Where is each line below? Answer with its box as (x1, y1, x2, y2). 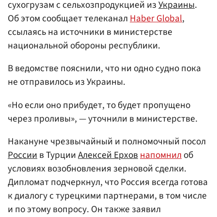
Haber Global (130, 12, 182, 26)
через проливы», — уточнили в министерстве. (8, 111, 198, 125)
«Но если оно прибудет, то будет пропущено (8, 98, 190, 112)
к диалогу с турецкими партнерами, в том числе (8, 188, 207, 202)
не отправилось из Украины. (8, 75, 125, 89)
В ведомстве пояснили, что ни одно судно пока (8, 62, 201, 76)
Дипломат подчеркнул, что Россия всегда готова (8, 175, 208, 189)
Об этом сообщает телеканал (8, 12, 130, 26)
